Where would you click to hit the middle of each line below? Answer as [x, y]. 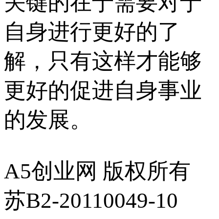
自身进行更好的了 [92, 32]
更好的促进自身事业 [103, 91]
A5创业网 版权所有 [97, 171]
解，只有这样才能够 [103, 61]
